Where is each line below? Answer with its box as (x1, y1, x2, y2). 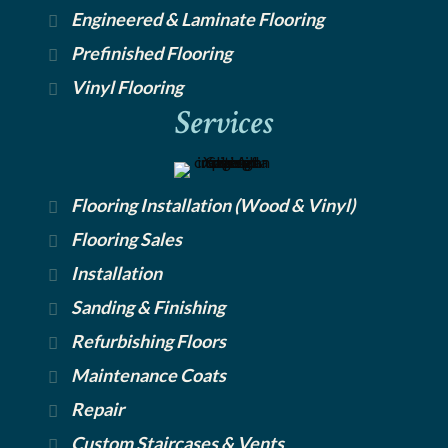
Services (175, 100, 273, 145)
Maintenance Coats (71, 363, 226, 386)
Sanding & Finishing (71, 295, 225, 318)
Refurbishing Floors (71, 329, 226, 352)
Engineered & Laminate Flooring (71, 7, 324, 30)
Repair (71, 397, 124, 420)
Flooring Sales (71, 227, 182, 250)
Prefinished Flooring (71, 41, 232, 64)
